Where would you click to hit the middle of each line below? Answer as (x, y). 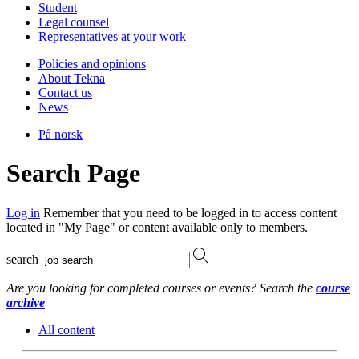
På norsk (61, 134)
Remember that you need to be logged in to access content (188, 212)
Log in (23, 212)
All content (67, 329)
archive (26, 302)
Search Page (73, 173)
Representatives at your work (112, 36)
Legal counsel (74, 22)
